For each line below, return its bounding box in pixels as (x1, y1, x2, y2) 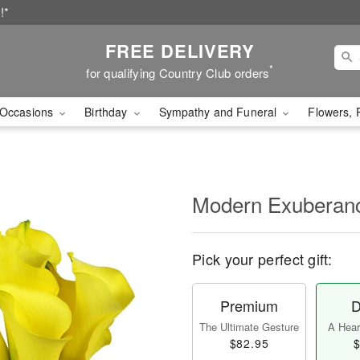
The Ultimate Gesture (199, 319, 299, 334)
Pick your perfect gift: (192, 248, 332, 269)
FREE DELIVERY (104, 37, 256, 63)
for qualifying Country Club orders (86, 63, 270, 81)
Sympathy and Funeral (158, 104, 280, 120)
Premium (220, 295, 278, 316)
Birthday (84, 104, 131, 120)
